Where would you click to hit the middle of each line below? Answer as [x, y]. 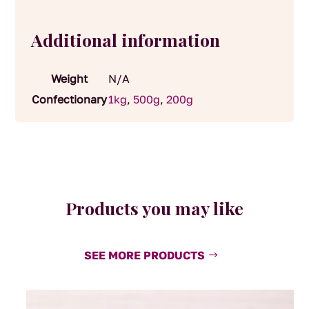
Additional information [125, 40]
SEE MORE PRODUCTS [144, 255]
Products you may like [154, 208]
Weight [69, 79]
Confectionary [69, 100]
